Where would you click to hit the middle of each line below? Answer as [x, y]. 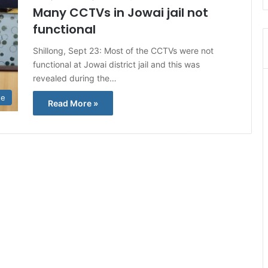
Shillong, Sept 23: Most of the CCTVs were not [123, 51]
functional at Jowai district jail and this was [116, 64]
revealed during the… [75, 78]
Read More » [73, 103]
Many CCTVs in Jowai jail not [121, 13]
